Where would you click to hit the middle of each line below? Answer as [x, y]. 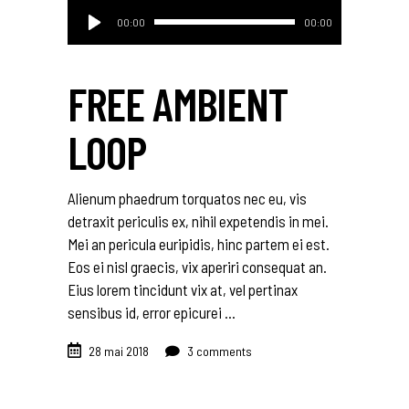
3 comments [218, 351]
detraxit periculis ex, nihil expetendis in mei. [198, 221]
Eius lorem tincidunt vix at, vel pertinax [183, 290]
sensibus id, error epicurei [146, 313]
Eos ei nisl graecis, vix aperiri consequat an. [197, 267]
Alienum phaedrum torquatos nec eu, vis [187, 199]
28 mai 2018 [119, 351]
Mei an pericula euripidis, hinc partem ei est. [199, 244]
